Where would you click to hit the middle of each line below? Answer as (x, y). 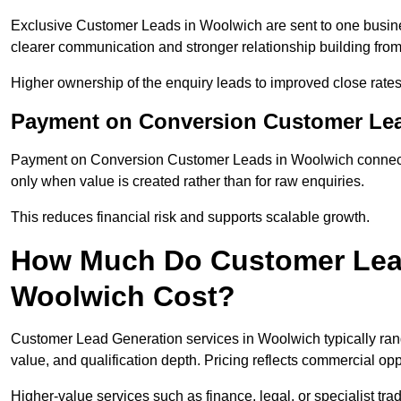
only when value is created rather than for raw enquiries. (188, 182)
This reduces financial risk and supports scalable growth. (190, 218)
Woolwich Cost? (123, 297)
